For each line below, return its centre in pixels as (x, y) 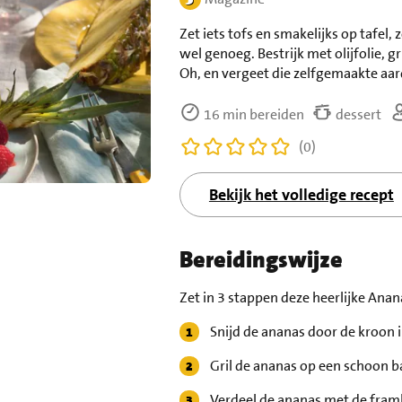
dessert (357, 115)
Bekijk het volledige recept (301, 195)
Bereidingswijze (261, 260)
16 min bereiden (252, 115)
